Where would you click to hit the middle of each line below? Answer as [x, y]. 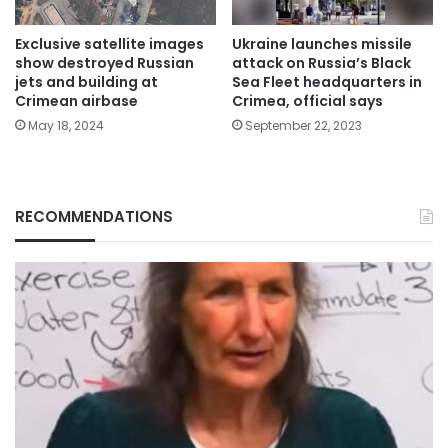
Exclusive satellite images [109, 44]
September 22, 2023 [303, 126]
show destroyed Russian [104, 63]
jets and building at [86, 82]
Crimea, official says [307, 101]
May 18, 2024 [66, 126]
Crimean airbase [76, 101]
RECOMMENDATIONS [94, 217]
